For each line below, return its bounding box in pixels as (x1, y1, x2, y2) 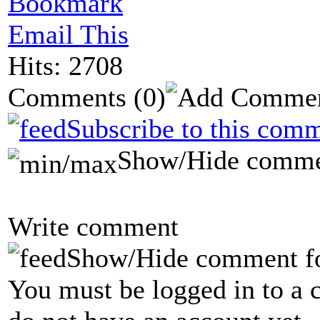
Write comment (8, 211, 179, 241)
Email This (8, 19, 129, 50)
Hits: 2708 (8, 51, 123, 81)
